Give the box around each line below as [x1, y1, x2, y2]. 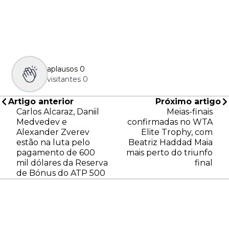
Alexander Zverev [16, 127, 89, 138]
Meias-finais [167, 107, 213, 117]
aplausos [47, 64, 78, 74]
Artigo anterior [8, 97, 74, 107]
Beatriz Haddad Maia [128, 138, 213, 148]
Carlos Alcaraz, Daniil [16, 107, 99, 117]
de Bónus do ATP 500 [16, 168, 105, 178]
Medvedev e [16, 117, 67, 127]
